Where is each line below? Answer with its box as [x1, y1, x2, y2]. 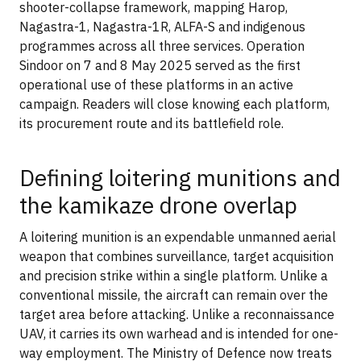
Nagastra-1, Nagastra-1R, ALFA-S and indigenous [19, 19, 305, 35]
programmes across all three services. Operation [19, 38, 305, 54]
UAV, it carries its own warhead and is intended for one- [19, 325, 338, 342]
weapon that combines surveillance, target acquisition [19, 247, 334, 264]
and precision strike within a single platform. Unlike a [19, 267, 328, 284]
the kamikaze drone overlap [19, 190, 297, 221]
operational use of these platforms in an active [19, 77, 293, 93]
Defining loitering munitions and [19, 163, 341, 193]
